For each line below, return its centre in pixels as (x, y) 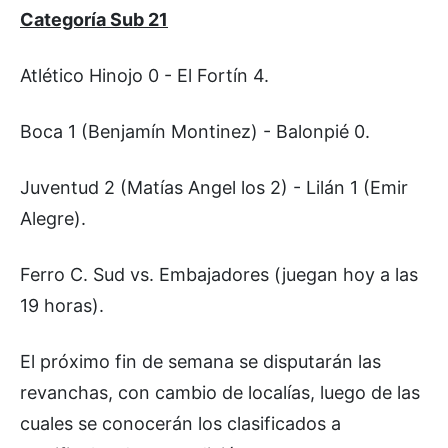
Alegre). (53, 218)
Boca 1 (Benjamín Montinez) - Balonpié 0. (195, 131)
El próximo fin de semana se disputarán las (200, 361)
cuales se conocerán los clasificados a (180, 423)
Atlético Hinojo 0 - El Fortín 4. (144, 75)
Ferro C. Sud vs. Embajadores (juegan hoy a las (219, 274)
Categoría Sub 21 (94, 19)
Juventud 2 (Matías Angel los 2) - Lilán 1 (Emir (214, 187)
